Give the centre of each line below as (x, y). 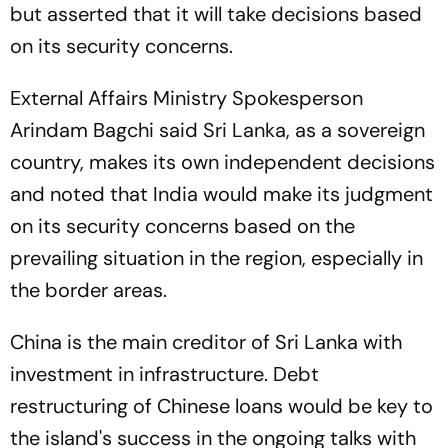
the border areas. (88, 290)
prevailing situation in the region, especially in (216, 258)
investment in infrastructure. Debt (164, 374)
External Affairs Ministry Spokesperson (186, 98)
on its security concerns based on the (182, 226)
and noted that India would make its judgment (221, 194)
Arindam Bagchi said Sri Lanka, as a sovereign (217, 130)
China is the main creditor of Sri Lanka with (206, 342)
